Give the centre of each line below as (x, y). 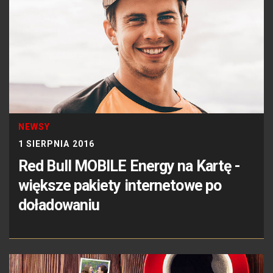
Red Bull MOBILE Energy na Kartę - (129, 166)
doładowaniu (59, 205)
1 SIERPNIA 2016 (56, 144)
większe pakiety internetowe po (120, 185)
